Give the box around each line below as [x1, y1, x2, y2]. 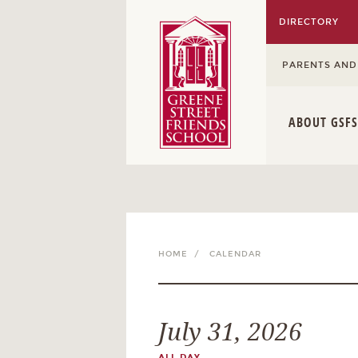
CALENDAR [209, 249, 261, 259]
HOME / [158, 249, 206, 259]
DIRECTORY [279, 17, 340, 27]
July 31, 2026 [158, 318, 302, 347]
